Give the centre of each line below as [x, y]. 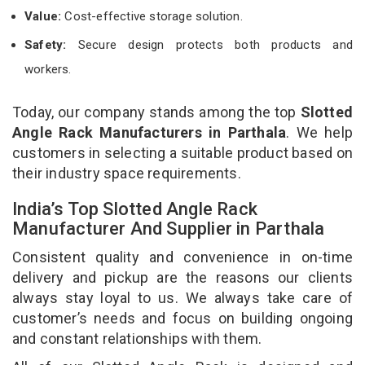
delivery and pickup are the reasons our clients [182, 277]
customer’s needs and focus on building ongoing [182, 318]
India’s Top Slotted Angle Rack [135, 209]
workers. [48, 69]
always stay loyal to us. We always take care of [182, 297]
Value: [45, 16]
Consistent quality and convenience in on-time [182, 257]
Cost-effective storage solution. [154, 16]
